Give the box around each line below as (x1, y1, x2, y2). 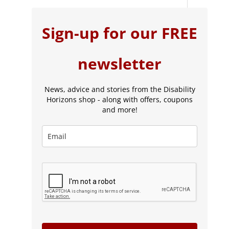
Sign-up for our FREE (42, 22, 197, 44)
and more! (102, 105, 138, 115)
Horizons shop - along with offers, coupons (47, 95, 193, 105)
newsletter (78, 53, 162, 75)
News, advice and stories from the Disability (44, 84, 195, 95)
